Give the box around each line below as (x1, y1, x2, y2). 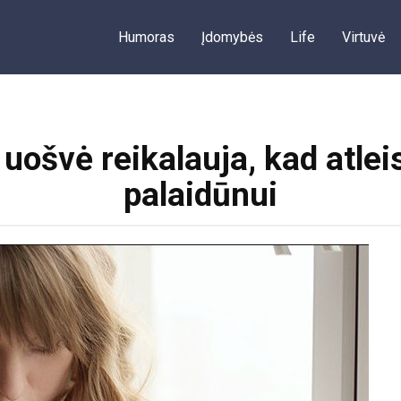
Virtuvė (342, 29, 385, 46)
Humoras (118, 29, 175, 46)
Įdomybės (201, 29, 263, 46)
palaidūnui (124, 175, 277, 214)
